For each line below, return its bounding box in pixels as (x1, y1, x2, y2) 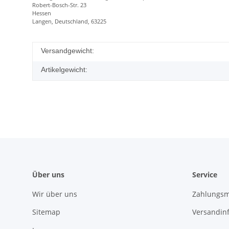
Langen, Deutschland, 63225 (32, 17, 106, 25)
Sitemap (32, 207, 60, 217)
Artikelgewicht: (41, 65, 87, 74)
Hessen (32, 9, 51, 17)
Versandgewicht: (41, 46, 94, 55)
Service (192, 169, 217, 179)
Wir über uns (32, 189, 77, 199)
